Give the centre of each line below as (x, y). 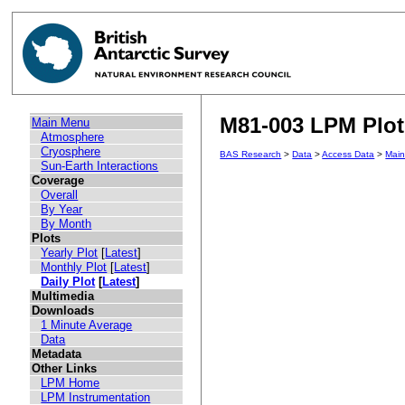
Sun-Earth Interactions (100, 166)
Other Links (65, 369)
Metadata (57, 354)
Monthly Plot (74, 268)
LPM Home (71, 383)
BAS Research (251, 155)
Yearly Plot (70, 253)
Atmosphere (73, 137)
